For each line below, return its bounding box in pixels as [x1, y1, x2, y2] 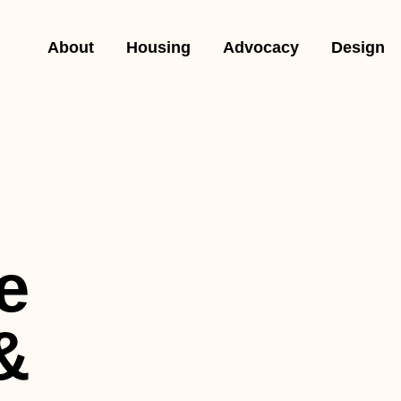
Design [330, 38, 385, 56]
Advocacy [222, 38, 299, 56]
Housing [125, 38, 191, 56]
